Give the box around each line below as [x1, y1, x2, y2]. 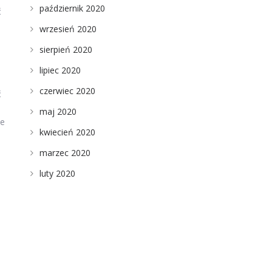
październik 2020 [39, 2, 105, 14]
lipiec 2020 [39, 64, 81, 76]
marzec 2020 [39, 147, 90, 158]
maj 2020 [39, 106, 76, 117]
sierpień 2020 [39, 44, 92, 55]
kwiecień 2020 [39, 126, 95, 138]
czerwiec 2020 [39, 85, 95, 97]
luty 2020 [39, 168, 75, 179]
